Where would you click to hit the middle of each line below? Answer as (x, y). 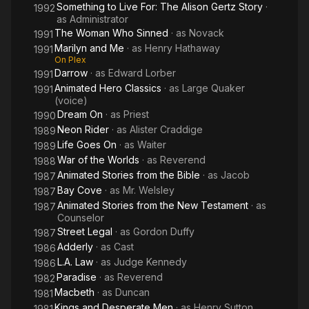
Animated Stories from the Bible (129, 175)
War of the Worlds (98, 160)
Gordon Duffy (164, 231)
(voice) (71, 100)
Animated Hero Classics (108, 88)
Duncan (132, 292)
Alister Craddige (166, 129)
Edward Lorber (142, 73)
